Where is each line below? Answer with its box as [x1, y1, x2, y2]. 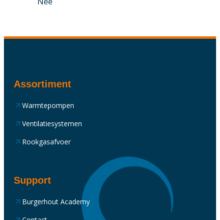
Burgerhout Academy [22, 197, 90, 207]
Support [14, 175, 51, 186]
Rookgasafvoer [22, 137, 71, 147]
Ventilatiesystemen [22, 119, 82, 129]
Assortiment [14, 78, 71, 89]
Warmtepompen [22, 100, 75, 110]
